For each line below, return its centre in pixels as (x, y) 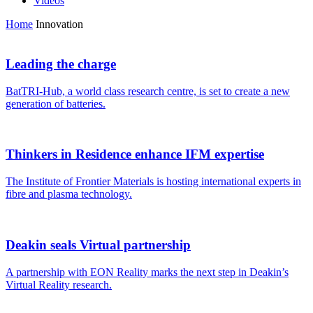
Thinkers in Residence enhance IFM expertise (135, 154)
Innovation (58, 24)
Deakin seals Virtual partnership (98, 245)
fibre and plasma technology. (69, 194)
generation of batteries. (56, 103)
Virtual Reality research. (59, 284)
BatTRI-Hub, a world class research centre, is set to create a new (148, 91)
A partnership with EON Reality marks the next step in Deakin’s (147, 272)
